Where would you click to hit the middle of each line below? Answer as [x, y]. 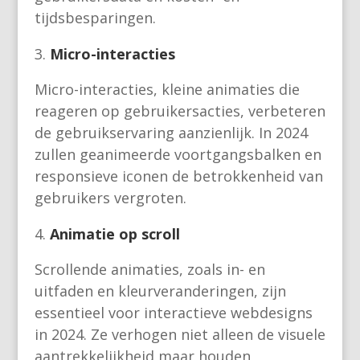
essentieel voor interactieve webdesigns [173, 313]
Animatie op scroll [115, 234]
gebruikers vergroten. [110, 198]
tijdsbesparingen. [95, 18]
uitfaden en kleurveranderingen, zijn [160, 291]
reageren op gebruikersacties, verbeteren [180, 111]
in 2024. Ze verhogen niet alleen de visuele [180, 335]
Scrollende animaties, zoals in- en [149, 270]
